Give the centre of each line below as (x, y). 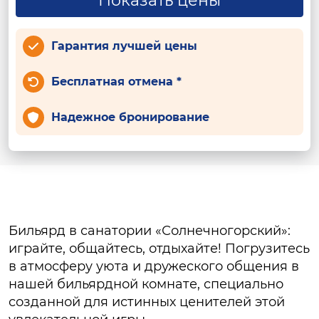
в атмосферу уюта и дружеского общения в (154, 266)
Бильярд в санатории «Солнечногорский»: (150, 231)
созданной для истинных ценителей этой (147, 302)
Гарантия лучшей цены (124, 46)
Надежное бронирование (130, 117)
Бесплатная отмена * (116, 82)
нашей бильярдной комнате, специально (146, 284)
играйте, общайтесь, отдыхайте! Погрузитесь (159, 249)
